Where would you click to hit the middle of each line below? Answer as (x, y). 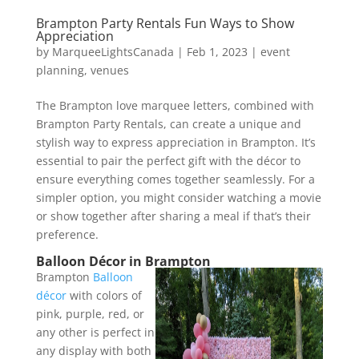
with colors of (104, 295)
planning (60, 70)
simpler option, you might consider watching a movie (178, 197)
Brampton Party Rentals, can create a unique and (168, 123)
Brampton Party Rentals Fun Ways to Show (165, 23)
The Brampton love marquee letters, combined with (175, 105)
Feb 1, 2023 (217, 51)
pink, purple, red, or (90, 313)
